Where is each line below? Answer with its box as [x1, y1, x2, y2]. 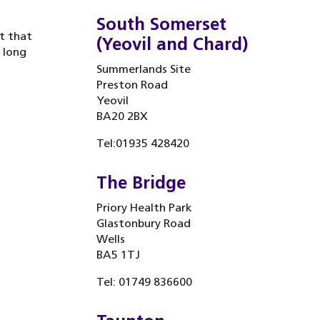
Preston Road [96, 78, 168, 91]
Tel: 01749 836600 [96, 275, 192, 289]
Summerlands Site [96, 62, 191, 76]
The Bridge [96, 172, 186, 193]
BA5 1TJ [96, 248, 140, 261]
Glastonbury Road [96, 216, 191, 230]
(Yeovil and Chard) [96, 34, 248, 54]
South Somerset [96, 14, 226, 34]
